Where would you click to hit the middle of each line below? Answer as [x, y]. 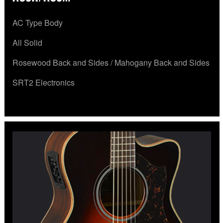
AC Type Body [38, 23]
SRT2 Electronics [44, 83]
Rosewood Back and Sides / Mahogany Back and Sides [111, 63]
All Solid [27, 43]
